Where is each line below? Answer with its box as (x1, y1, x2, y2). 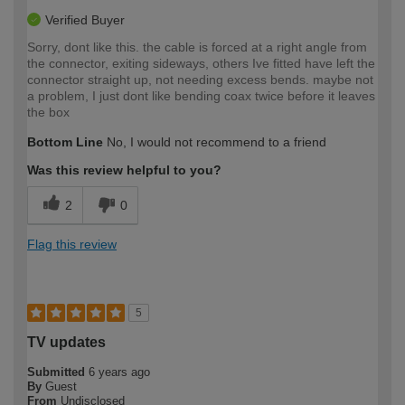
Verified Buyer (45, 12, 125, 27)
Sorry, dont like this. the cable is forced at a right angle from (27, 39, 367, 54)
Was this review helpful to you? (27, 162, 221, 177)
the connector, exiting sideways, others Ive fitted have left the (27, 55, 375, 71)
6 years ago (89, 364, 150, 379)
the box (27, 104, 70, 119)
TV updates (27, 334, 106, 350)
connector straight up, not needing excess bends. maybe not (27, 71, 373, 87)
